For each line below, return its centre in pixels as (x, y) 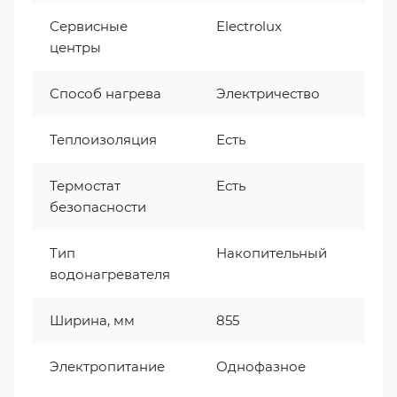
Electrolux (249, 26)
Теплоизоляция (103, 139)
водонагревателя (110, 274)
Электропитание (107, 366)
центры (75, 47)
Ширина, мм (92, 320)
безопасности (98, 206)
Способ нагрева (105, 93)
